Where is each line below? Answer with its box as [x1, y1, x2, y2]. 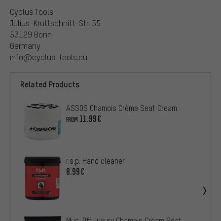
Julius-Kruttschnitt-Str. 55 [10, 18, 101, 29]
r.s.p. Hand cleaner [66, 156, 125, 166]
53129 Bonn [10, 29, 52, 40]
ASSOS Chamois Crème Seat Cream [66, 103, 177, 113]
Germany [10, 40, 40, 51]
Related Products [20, 79, 79, 90]
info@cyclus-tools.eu [10, 52, 87, 63]
